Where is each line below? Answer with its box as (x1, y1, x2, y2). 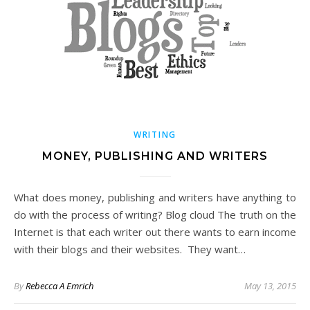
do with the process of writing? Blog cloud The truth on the (14, 208, 296, 221)
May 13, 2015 (244, 280, 296, 292)
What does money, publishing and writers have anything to (14, 190, 24, 204)
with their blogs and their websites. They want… (14, 242, 246, 256)
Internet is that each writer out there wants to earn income (14, 225, 296, 239)
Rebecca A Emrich (26, 280, 93, 292)
